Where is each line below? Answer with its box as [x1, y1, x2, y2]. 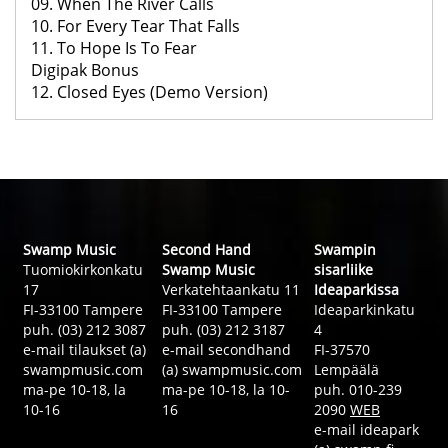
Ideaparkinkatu [314, 300, 415, 320]
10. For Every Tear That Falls [31, 15, 240, 38]
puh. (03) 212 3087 [23, 320, 146, 340]
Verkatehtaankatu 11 [162, 280, 300, 300]
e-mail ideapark [314, 420, 419, 440]
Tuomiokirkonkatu [23, 260, 143, 280]
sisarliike [314, 260, 373, 280]
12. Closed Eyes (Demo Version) [31, 81, 268, 104]
